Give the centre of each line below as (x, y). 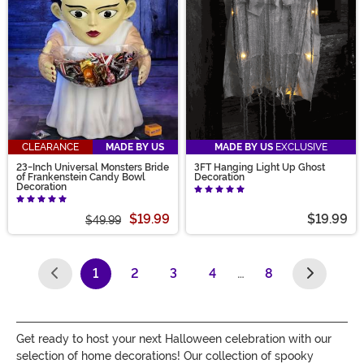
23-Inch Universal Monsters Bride (93, 167)
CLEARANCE (50, 147)
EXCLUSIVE (300, 147)
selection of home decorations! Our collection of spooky (165, 355)
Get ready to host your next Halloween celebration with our (174, 338)
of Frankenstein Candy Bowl (81, 177)
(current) (121, 282)
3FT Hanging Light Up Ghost (260, 167)
